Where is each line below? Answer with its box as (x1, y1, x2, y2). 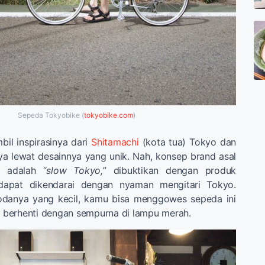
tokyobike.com (83, 110, 133, 119)
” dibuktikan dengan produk (102, 164, 236, 176)
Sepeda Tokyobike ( (17, 110, 84, 119)
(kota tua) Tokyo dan (138, 135, 236, 148)
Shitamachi (91, 135, 139, 148)
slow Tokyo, (46, 164, 103, 176)
